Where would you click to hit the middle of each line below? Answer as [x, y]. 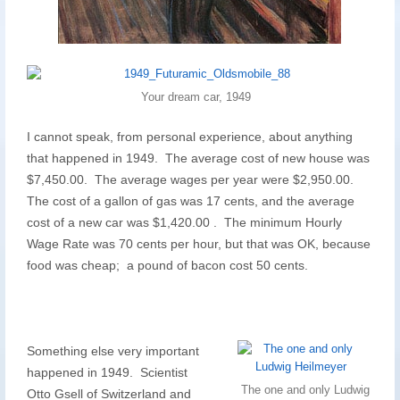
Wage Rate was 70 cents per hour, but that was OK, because [198, 244]
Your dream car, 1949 [196, 97]
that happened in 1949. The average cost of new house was [198, 158]
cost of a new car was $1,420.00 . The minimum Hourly [184, 222]
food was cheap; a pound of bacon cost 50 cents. [167, 265]
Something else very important [112, 351]
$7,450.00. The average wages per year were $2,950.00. [192, 179]
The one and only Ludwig [306, 390]
